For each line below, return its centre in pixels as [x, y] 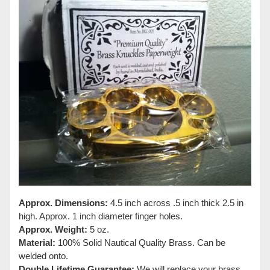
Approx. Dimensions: [63, 202]
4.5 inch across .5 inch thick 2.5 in [176, 202]
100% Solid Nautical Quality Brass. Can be [140, 242]
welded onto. [43, 256]
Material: [37, 242]
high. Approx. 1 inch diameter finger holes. [101, 216]
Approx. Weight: [53, 229]
